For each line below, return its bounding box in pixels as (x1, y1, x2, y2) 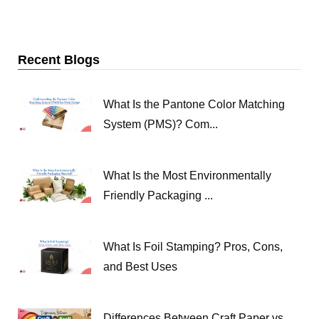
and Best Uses (103, 261, 177, 273)
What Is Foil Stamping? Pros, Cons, (103, 241, 283, 253)
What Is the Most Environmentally (103, 169, 271, 182)
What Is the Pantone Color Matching (103, 98, 285, 111)
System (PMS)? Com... (103, 118, 218, 131)
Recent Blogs (18, 53, 100, 68)
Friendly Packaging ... (103, 189, 213, 202)
